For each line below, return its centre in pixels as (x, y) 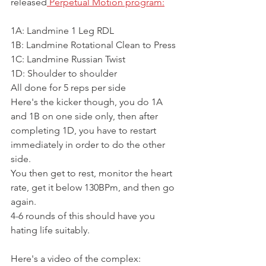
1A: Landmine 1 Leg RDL (64, 30)
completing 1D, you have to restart (85, 130)
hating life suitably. (50, 230)
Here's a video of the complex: (76, 258)
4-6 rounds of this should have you (84, 216)
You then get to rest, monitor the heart (93, 173)
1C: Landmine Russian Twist (68, 59)
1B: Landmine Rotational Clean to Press (93, 45)
